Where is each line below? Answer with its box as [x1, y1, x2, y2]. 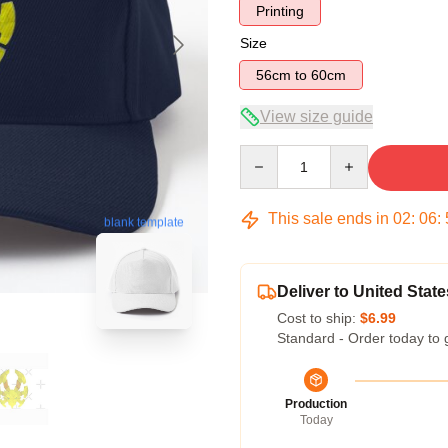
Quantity [239, 146, 292, 162]
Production [285, 397, 347, 411]
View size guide [260, 108, 373, 125]
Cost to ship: [277, 310, 360, 326]
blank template [104, 214, 184, 229]
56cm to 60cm [311, 67, 346, 83]
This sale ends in [264, 210, 393, 227]
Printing [256, 3, 304, 19]
